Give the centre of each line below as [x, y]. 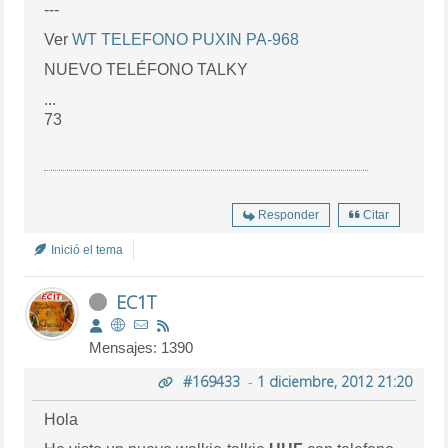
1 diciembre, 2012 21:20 [334, 382]
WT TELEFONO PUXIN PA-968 [186, 40]
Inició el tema [86, 250]
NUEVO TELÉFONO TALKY [146, 70]
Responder [288, 215]
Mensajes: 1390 [141, 348]
